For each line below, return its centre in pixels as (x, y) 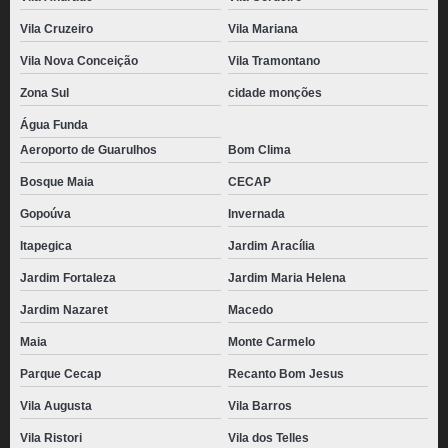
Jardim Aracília (271, 246)
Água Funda (54, 125)
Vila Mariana (262, 29)
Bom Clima (259, 150)
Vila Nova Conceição (79, 61)
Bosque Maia (57, 182)
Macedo (250, 310)
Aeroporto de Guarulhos (88, 150)
